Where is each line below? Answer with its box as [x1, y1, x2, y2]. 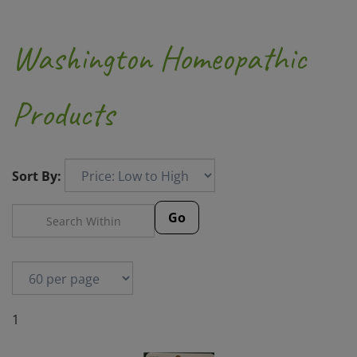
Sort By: [12, 167, 61, 185]
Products [12, 92, 114, 135]
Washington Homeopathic [12, 37, 306, 80]
